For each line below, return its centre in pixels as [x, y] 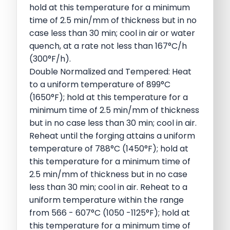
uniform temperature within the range [107, 200]
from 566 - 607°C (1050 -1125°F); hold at [110, 213]
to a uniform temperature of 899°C [100, 84]
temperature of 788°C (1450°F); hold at [109, 148]
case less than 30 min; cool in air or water [112, 33]
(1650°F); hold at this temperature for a [109, 97]
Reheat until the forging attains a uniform [112, 136]
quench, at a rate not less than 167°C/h [108, 46]
